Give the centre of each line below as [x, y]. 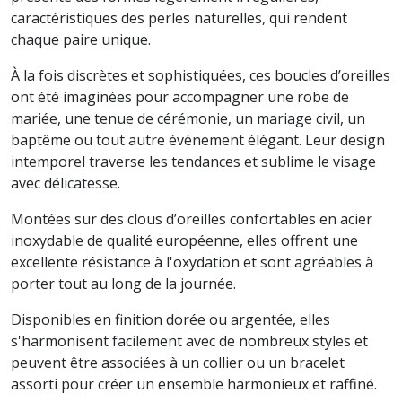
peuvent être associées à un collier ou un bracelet [178, 363]
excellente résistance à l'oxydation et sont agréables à [192, 262]
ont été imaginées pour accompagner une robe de [180, 97]
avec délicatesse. [66, 183]
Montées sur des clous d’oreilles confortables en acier [192, 219]
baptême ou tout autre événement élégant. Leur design [198, 140]
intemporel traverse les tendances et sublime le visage [193, 162]
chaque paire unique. [81, 39]
